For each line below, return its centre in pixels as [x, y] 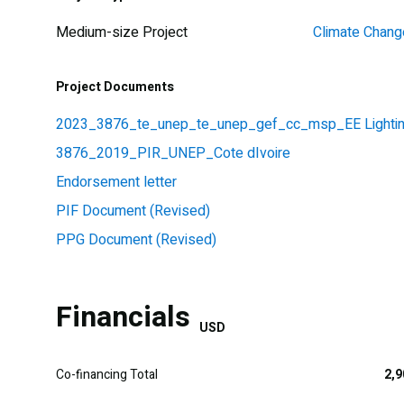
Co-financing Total [107, 374]
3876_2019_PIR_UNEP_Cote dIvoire [173, 153]
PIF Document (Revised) [133, 211]
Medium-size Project [122, 32]
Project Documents [115, 87]
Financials [123, 317]
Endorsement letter [116, 182]
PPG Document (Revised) [136, 239]
